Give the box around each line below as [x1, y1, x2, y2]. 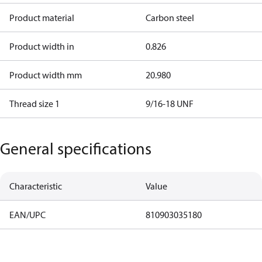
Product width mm [9, 69, 82, 81]
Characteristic [9, 180, 62, 192]
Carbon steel [145, 12, 194, 23]
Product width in [9, 40, 74, 52]
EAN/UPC [9, 209, 46, 220]
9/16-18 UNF [145, 98, 194, 109]
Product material [9, 12, 74, 23]
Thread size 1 [9, 98, 60, 109]
